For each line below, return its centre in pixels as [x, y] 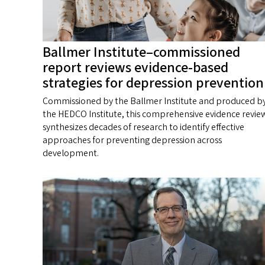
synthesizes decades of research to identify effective [143, 127]
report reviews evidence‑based [135, 68]
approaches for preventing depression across [132, 140]
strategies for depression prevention [153, 83]
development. [71, 153]
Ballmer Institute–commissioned [141, 53]
